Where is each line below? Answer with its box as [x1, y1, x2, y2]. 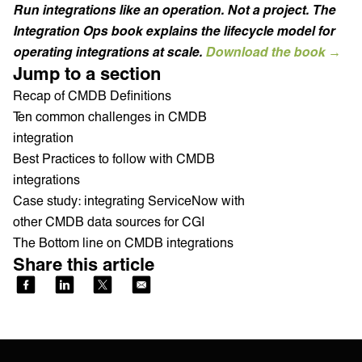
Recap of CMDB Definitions [13, 87, 171, 103]
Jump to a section [13, 62, 161, 85]
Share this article [13, 253, 154, 276]
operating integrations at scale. [13, 44, 205, 60]
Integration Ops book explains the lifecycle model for [13, 23, 335, 39]
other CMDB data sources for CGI [13, 213, 204, 229]
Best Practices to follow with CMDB [13, 150, 215, 166]
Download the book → [205, 44, 341, 60]
